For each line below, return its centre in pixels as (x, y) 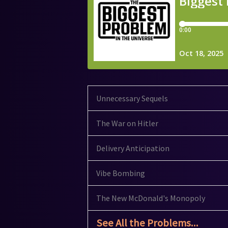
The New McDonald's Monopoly (151, 198)
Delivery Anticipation (133, 148)
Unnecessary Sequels (132, 98)
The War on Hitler (127, 123)
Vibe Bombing (121, 173)
